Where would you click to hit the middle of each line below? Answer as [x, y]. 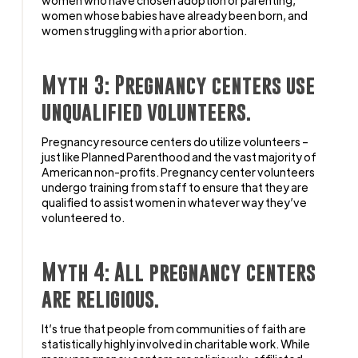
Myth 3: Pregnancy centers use [179, 85]
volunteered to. [84, 217]
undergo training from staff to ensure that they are [175, 187]
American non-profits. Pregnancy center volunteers [179, 171]
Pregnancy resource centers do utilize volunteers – [175, 141]
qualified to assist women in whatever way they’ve [175, 202]
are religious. [101, 298]
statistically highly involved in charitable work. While [176, 343]
